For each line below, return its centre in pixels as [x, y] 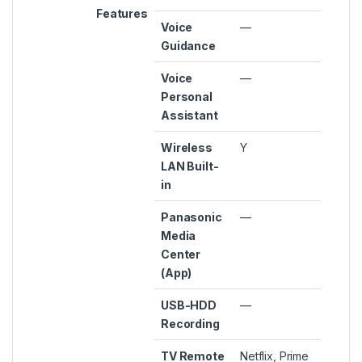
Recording [190, 323]
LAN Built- [190, 166]
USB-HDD [189, 305]
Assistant [189, 115]
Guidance [188, 45]
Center [181, 254]
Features [122, 13]
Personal [187, 96]
